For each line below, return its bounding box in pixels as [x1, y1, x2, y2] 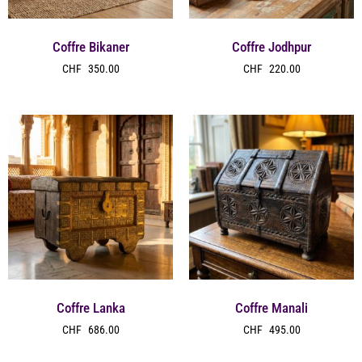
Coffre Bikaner [52, 38, 129, 55]
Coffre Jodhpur [232, 38, 311, 55]
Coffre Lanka [56, 299, 125, 316]
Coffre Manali [235, 299, 308, 316]
